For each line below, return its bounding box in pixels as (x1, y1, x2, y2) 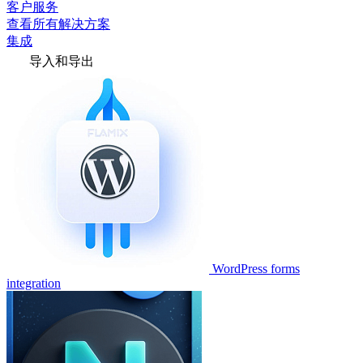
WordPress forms (212, 262, 300, 275)
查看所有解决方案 (6, 17, 110, 31)
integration (6, 276, 61, 290)
